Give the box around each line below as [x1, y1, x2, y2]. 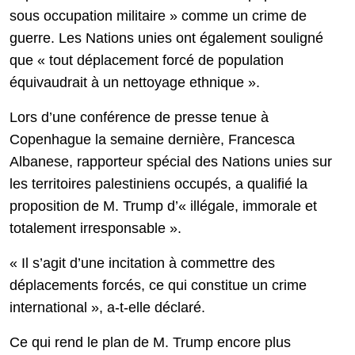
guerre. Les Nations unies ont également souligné [10, 30, 323, 47]
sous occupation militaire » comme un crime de [10, 8, 307, 25]
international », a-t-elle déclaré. [10, 300, 205, 316]
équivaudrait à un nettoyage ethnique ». [10, 74, 260, 91]
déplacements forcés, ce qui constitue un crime [10, 277, 307, 294]
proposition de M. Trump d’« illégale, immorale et [10, 198, 317, 215]
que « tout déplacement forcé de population [10, 52, 284, 69]
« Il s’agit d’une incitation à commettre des [10, 255, 275, 272]
